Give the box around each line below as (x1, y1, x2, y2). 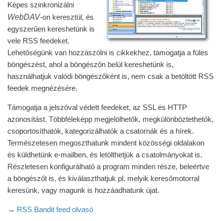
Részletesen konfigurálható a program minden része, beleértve (7, 162, 209, 171)
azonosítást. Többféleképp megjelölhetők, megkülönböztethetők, (7, 115, 214, 123)
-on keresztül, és (40, 13, 94, 21)
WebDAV (7, 12, 40, 21)
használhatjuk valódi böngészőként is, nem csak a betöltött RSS (7, 72, 214, 80)
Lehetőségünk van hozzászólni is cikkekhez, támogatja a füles (7, 48, 208, 57)
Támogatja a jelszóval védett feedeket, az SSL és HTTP (7, 103, 187, 111)
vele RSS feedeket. (7, 37, 70, 45)
